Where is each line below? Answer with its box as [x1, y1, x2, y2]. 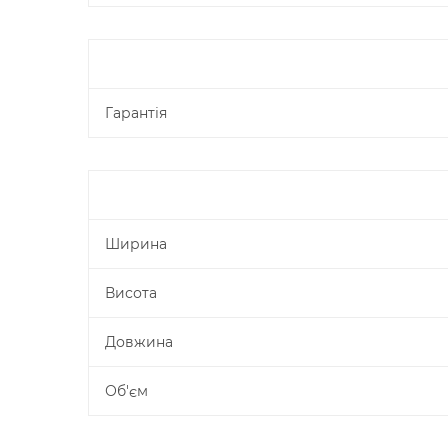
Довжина [105, 333, 173, 351]
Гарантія [105, 104, 167, 122]
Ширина [105, 235, 167, 253]
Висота [105, 284, 157, 302]
